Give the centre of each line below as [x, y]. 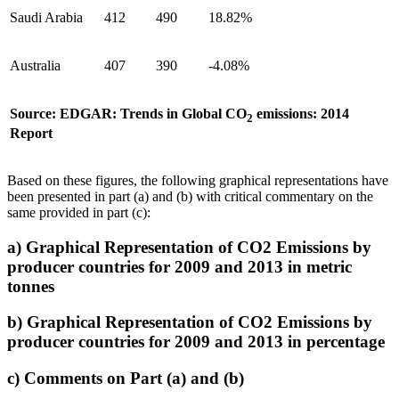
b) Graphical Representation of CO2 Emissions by [190, 322]
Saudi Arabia [46, 17]
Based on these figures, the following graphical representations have [198, 180]
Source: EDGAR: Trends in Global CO [128, 114]
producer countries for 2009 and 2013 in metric [179, 266]
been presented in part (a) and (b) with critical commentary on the [190, 196]
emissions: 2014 [301, 114]
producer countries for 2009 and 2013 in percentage [196, 342]
